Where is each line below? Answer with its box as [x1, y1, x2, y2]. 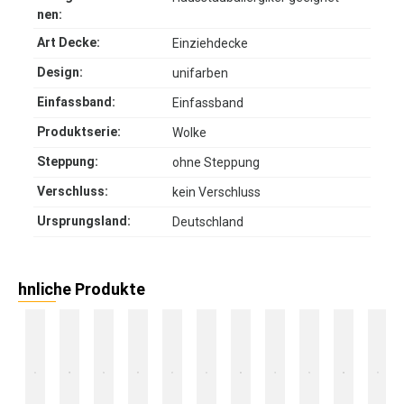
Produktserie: [37, 124, 121, 140]
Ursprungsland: [37, 214, 131, 229]
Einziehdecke [172, 36, 248, 51]
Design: [37, 65, 83, 80]
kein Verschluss [172, 185, 261, 200]
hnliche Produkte [18, 280, 145, 299]
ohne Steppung [172, 155, 260, 170]
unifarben [172, 66, 228, 81]
